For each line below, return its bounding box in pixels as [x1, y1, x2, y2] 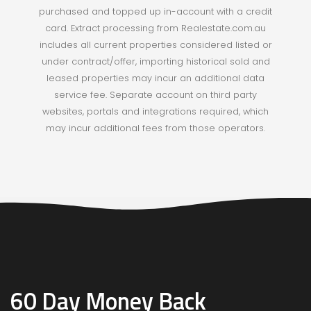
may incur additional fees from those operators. [46, 122, 265, 135]
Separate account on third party [110, 89, 257, 101]
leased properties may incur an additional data [47, 72, 264, 85]
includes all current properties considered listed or [39, 39, 272, 51]
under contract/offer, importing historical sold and [41, 56, 270, 68]
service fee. [54, 89, 110, 101]
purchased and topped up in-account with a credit [39, 6, 272, 18]
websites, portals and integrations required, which [42, 106, 269, 118]
